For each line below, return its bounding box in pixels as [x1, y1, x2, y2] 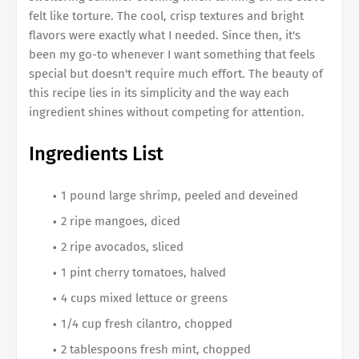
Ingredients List [29, 142, 163, 165]
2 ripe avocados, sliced [61, 239, 184, 254]
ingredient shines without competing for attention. [29, 104, 305, 119]
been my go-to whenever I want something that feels [29, 46, 315, 62]
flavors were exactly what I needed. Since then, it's [29, 27, 301, 42]
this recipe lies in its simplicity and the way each [29, 85, 289, 100]
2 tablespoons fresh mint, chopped [61, 341, 251, 357]
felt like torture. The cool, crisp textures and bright [29, 8, 304, 23]
